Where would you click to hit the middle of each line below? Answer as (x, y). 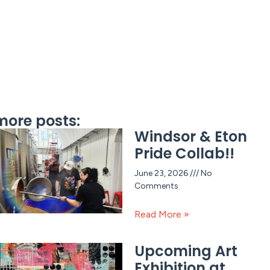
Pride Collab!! (184, 154)
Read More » (162, 215)
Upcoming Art (186, 251)
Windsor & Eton (190, 137)
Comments (156, 186)
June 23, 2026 (162, 174)
